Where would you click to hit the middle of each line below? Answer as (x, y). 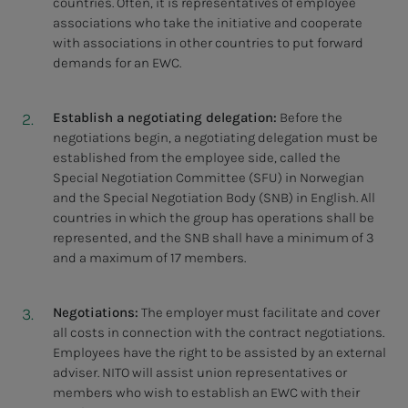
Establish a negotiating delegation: (164, 118)
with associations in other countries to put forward (208, 43)
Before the (309, 118)
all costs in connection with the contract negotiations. (218, 333)
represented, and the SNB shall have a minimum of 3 (213, 238)
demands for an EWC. (117, 63)
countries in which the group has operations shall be (213, 218)
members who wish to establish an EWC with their (206, 393)
